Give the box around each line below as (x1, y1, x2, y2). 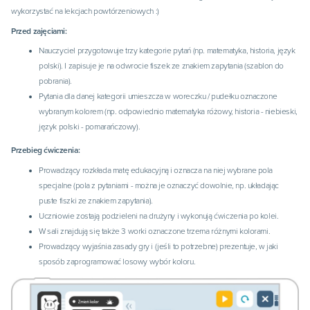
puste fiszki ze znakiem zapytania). (39, 195, 153, 206)
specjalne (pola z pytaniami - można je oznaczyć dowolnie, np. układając (39, 180, 280, 190)
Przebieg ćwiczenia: (11, 145, 80, 156)
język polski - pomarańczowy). (39, 122, 140, 132)
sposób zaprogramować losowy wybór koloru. (39, 256, 196, 266)
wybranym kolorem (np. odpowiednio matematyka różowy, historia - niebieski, (39, 107, 298, 117)
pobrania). (39, 76, 72, 86)
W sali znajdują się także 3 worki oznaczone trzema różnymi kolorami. (39, 226, 271, 236)
